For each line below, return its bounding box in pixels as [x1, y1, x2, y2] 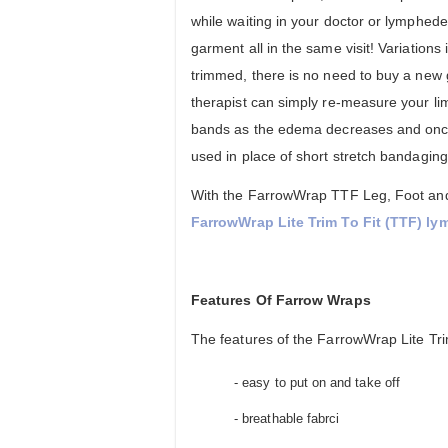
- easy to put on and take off [230, 375, 400, 391]
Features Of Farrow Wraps [191, 292, 371, 309]
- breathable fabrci [230, 411, 340, 427]
